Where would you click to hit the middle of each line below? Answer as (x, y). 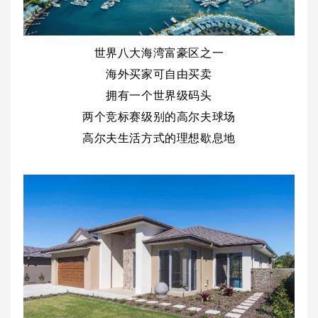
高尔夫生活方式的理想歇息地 (159, 137)
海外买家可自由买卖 (159, 73)
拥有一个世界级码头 (159, 94)
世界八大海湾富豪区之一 (159, 52)
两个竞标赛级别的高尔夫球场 (159, 116)
